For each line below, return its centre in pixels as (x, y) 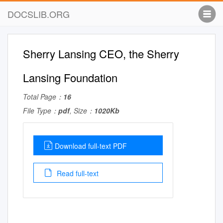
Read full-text (77, 173)
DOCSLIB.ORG (39, 14)
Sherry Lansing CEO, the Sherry (101, 54)
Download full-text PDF (91, 146)
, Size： (82, 111)
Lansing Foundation (70, 77)
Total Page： (43, 97)
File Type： (41, 111)
